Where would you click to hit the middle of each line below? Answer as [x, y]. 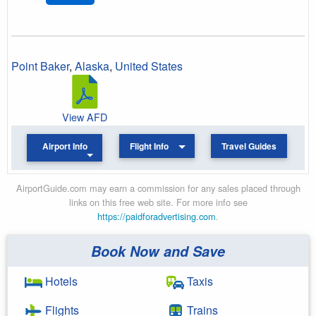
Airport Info [65, 146]
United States [149, 66]
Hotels [60, 281]
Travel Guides [249, 146]
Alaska [92, 66]
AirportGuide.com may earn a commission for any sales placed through [158, 188]
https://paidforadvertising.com [157, 216]
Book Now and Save [158, 251]
